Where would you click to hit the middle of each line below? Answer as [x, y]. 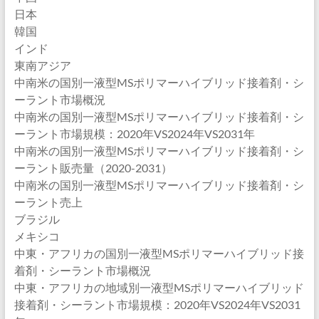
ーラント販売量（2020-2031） [93, 168]
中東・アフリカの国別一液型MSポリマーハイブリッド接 [159, 253]
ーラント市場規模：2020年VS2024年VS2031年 [134, 134]
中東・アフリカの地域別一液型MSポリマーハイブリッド [159, 287]
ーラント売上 [48, 202]
